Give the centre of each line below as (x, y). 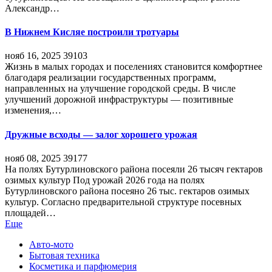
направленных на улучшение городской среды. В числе (120, 89)
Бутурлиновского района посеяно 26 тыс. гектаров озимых (127, 191)
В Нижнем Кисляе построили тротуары (92, 32)
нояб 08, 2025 (33, 158)
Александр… (32, 8)
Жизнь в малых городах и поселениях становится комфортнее (134, 67)
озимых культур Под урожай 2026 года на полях (105, 180)
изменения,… (33, 110)
